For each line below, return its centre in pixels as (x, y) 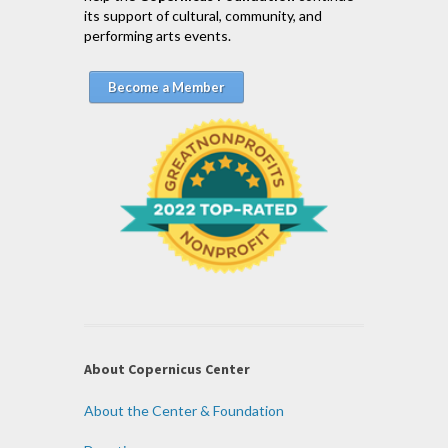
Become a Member (166, 87)
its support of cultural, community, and (203, 16)
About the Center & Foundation (184, 411)
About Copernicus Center (167, 369)
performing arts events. (157, 36)
